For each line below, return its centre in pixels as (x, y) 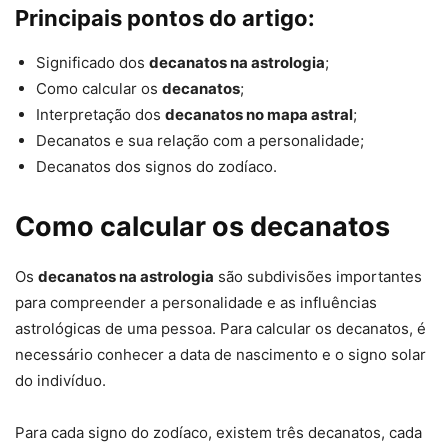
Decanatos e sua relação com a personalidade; (200, 141)
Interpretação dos (100, 115)
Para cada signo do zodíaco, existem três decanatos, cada (218, 433)
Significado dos (92, 63)
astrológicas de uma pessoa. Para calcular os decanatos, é (220, 329)
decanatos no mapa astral (259, 115)
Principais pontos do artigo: (165, 18)
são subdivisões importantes (318, 277)
